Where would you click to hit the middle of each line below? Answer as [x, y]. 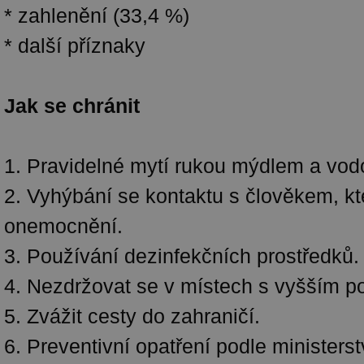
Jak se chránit [72, 106]
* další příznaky [75, 45]
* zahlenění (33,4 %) [97, 15]
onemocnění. [63, 226]
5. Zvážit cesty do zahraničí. [132, 316]
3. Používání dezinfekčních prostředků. [182, 256]
